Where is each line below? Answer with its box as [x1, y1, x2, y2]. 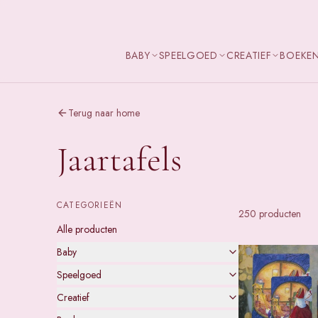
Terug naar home [68, 106, 140, 120]
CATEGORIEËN [57, 199, 123, 212]
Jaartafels [57, 139, 182, 180]
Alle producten [57, 222, 117, 236]
